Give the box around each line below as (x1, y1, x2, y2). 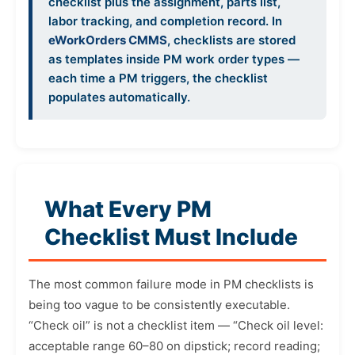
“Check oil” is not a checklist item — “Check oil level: (29, 318, 323, 333)
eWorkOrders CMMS (48, 32, 167, 48)
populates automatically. (48, 90, 190, 105)
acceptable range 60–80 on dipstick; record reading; (29, 338, 320, 353)
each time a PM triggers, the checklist (48, 71, 268, 86)
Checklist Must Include (44, 223, 298, 250)
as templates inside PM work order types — (48, 52, 300, 67)
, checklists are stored (167, 32, 296, 48)
